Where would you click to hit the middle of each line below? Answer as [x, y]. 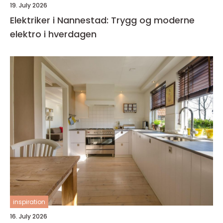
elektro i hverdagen [53, 34]
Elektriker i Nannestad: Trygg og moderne [102, 20]
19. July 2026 [29, 5]
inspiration [29, 202]
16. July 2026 [29, 216]
